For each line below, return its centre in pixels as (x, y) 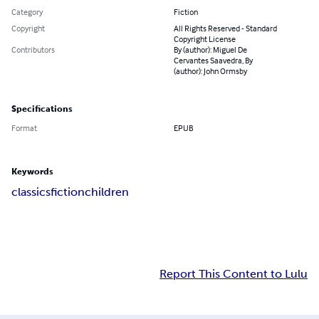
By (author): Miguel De (210, 50)
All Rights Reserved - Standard (225, 28)
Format (24, 128)
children (107, 192)
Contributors (33, 50)
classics (31, 192)
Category (27, 12)
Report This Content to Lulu (234, 274)
